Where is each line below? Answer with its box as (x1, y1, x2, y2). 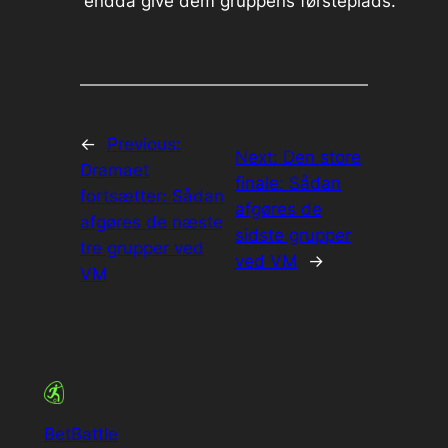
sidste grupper (234, 225, 351, 246)
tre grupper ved (79, 238, 204, 259)
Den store (282, 147, 361, 168)
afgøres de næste (79, 212, 223, 233)
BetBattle (43, 423, 118, 444)
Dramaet (79, 160, 149, 181)
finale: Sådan (234, 173, 341, 194)
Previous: (106, 134, 181, 155)
